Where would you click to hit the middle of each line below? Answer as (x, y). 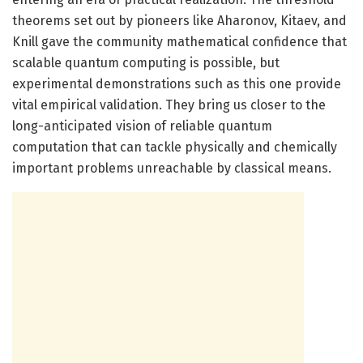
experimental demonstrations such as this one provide (177, 83)
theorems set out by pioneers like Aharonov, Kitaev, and (179, 20)
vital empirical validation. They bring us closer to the (169, 105)
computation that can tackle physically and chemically (175, 147)
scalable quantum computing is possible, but (146, 62)
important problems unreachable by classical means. (172, 168)
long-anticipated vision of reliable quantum (142, 126)
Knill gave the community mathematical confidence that (179, 41)
